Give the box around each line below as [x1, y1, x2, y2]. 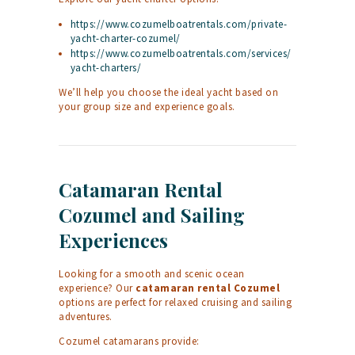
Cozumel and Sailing [59, 202, 245, 228]
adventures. [59, 310, 113, 324]
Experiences [59, 227, 168, 254]
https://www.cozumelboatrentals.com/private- [70, 17, 288, 32]
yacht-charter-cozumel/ [70, 32, 181, 46]
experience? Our [59, 281, 136, 296]
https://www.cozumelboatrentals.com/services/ [70, 47, 292, 61]
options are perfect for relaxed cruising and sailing [59, 296, 292, 310]
